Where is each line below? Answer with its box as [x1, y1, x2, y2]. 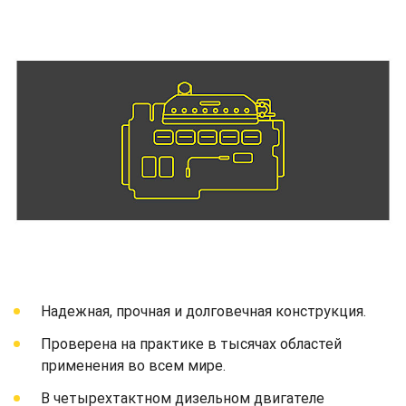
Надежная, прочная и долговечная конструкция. [41, 302, 366, 320]
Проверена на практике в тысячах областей [41, 334, 342, 353]
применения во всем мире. [41, 356, 226, 374]
